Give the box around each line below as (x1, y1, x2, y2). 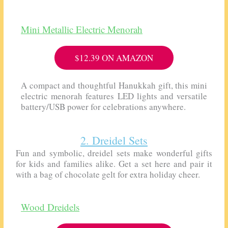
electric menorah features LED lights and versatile (21, 90, 207, 102)
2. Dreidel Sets (80, 133, 148, 148)
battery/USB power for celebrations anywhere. (21, 100, 186, 112)
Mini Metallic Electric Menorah (21, 22, 143, 36)
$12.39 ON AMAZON (75, 51, 153, 64)
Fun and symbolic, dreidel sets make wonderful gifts (16, 147, 212, 159)
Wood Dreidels (21, 201, 80, 214)
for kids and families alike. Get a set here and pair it (16, 158, 212, 170)
